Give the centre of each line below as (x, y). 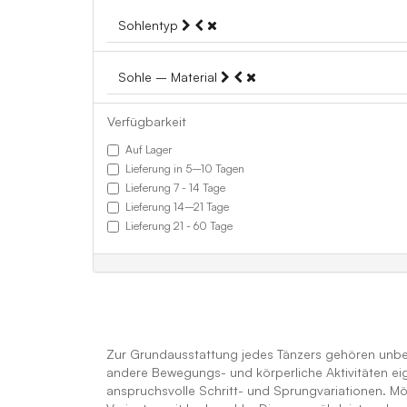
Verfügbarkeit (147, 121)
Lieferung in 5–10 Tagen (185, 169)
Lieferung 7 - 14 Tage (175, 188)
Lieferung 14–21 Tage (177, 207)
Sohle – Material (169, 77)
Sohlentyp (150, 25)
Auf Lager (149, 149)
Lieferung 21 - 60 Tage (179, 226)
